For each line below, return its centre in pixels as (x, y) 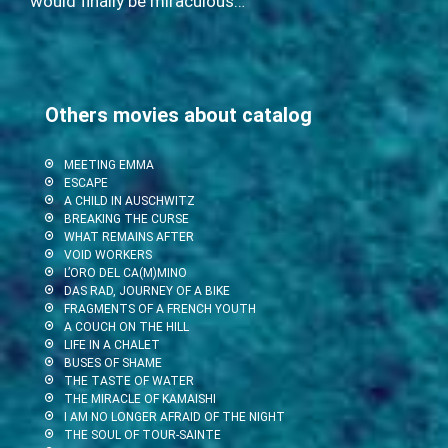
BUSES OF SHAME (112, 362)
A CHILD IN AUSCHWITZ (129, 200)
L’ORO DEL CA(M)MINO (125, 272)
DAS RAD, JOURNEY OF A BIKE (146, 290)
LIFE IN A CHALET (111, 344)
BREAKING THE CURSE (126, 218)
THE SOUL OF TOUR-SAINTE (142, 434)
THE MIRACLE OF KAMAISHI (139, 398)
